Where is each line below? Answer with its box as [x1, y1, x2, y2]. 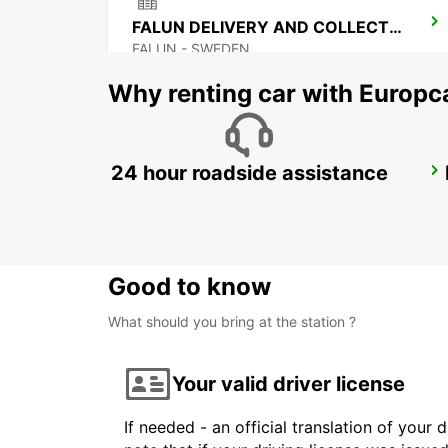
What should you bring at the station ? [108, 313, 356, 331]
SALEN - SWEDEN [132, 189, 250, 207]
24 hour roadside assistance [110, 161, 388, 186]
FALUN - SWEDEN [132, 40, 250, 58]
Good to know [108, 272, 271, 302]
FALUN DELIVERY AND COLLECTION [389, 17, 402, 38]
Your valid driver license [172, 371, 405, 396]
